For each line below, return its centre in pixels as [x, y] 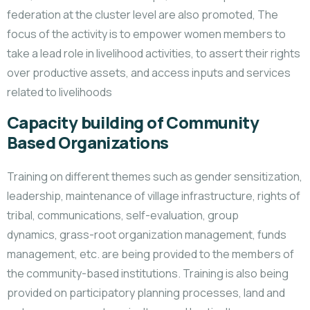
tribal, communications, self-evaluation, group [123, 215]
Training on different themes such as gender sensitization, [155, 176]
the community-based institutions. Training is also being [148, 273]
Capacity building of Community [133, 122]
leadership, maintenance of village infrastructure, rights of [154, 196]
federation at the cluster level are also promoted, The [143, 15]
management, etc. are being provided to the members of [151, 254]
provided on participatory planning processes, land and [146, 293]
